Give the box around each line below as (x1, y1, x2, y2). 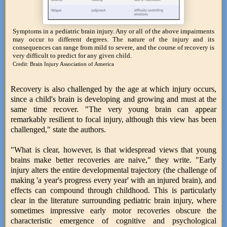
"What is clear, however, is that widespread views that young (11, 145, 216, 154)
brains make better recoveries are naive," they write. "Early (11, 155, 216, 164)
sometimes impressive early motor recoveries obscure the (11, 206, 216, 215)
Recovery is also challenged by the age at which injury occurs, (11, 84, 216, 93)
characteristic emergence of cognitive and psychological (11, 216, 216, 225)
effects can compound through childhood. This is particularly (11, 185, 216, 195)
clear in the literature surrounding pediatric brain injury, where (11, 196, 216, 205)
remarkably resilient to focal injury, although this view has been (11, 115, 216, 124)
